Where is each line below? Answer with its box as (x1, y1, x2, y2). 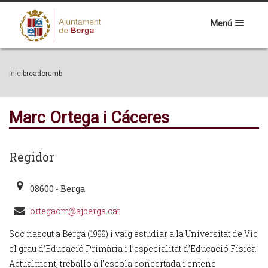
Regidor (9, 149, 54, 165)
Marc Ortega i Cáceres (9, 108, 169, 127)
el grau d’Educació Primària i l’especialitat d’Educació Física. (9, 243, 258, 254)
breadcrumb (23, 69, 62, 78)
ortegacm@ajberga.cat (30, 205, 120, 217)
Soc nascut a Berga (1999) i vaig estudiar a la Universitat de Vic (9, 228, 258, 239)
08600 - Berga (30, 183, 85, 194)
